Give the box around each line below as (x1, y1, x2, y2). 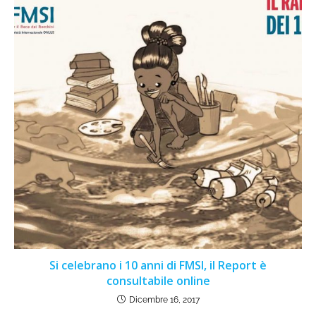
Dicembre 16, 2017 (128, 295, 200, 305)
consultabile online (106, 273, 210, 289)
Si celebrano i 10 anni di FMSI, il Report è (49, 257, 267, 274)
